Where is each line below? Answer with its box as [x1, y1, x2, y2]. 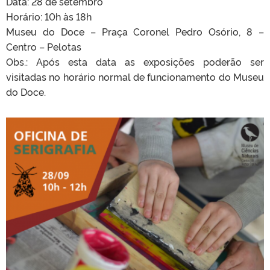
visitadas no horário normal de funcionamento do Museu [6, 69, 264, 83]
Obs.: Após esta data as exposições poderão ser [6, 54, 264, 68]
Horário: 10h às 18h [6, 9, 92, 23]
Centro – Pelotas [6, 39, 81, 53]
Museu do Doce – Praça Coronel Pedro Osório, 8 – [6, 24, 264, 38]
